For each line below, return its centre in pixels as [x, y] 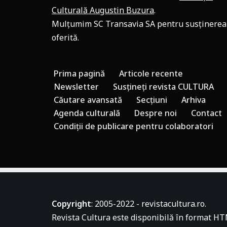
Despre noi [156, 113]
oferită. [65, 37]
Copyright [71, 204]
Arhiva [194, 100]
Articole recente [151, 73]
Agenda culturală [87, 113]
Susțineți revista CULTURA [163, 87]
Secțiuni [152, 100]
